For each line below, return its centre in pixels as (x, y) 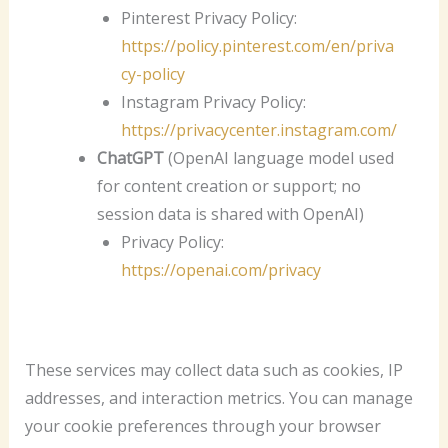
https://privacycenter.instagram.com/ (258, 129)
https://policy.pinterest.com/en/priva (257, 45)
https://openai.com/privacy (220, 269)
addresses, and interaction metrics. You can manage (218, 397)
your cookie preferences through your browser (202, 425)
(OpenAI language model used (278, 157)
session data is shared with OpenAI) (230, 213)
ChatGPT (130, 157)
